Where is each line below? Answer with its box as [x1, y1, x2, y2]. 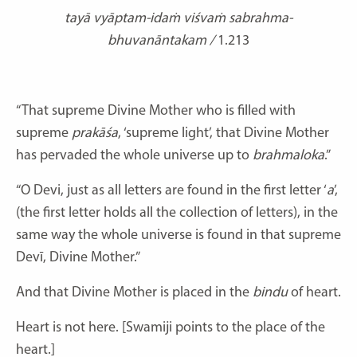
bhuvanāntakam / [108, 33, 218, 49]
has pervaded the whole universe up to [16, 147, 253, 163]
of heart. [288, 284, 341, 300]
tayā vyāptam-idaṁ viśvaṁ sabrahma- [65, 10, 292, 26]
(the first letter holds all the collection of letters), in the [16, 205, 338, 221]
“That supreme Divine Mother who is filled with [16, 103, 296, 119]
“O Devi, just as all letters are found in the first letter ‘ [16, 182, 327, 198]
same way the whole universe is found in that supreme [16, 227, 341, 243]
